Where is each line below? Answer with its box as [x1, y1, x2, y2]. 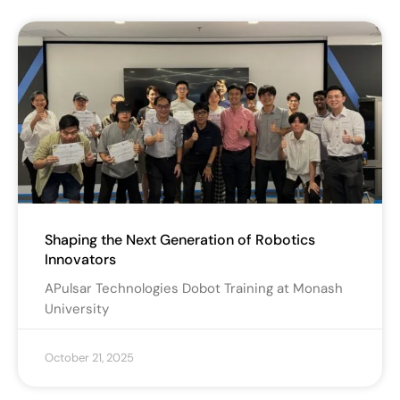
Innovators [45, 250, 116, 270]
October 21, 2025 [45, 350, 134, 366]
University [45, 300, 109, 319]
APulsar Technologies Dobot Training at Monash [45, 279, 343, 298]
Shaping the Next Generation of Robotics [45, 230, 315, 250]
